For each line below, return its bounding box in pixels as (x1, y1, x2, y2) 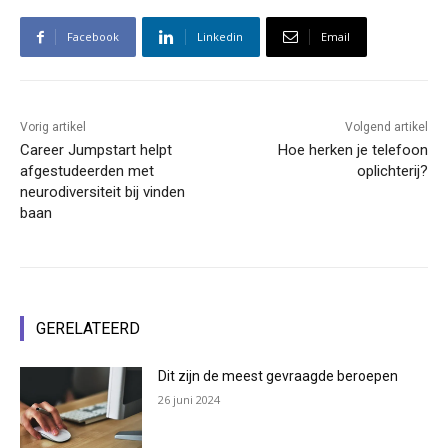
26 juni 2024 (158, 392, 221, 408)
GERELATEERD (36, 319, 140, 339)
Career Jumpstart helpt (20, 141, 172, 160)
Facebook (67, 29, 119, 45)
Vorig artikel (20, 120, 86, 135)
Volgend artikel (344, 120, 428, 135)
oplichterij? (356, 162, 428, 181)
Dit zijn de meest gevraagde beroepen (158, 368, 399, 385)
